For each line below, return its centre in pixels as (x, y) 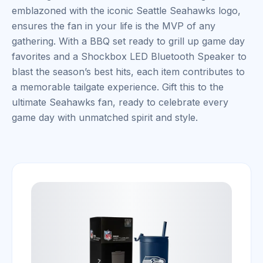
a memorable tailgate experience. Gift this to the (118, 87)
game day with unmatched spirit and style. (105, 117)
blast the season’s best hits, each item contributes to (128, 72)
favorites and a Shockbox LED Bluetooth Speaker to (129, 56)
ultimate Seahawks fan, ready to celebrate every (120, 102)
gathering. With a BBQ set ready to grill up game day (128, 41)
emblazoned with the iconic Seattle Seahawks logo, (126, 11)
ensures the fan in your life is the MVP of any (114, 26)
